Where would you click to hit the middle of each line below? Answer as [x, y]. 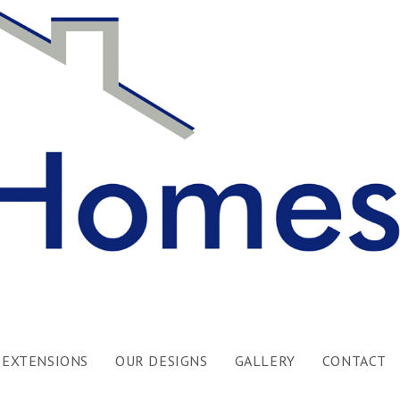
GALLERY [265, 361]
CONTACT [354, 361]
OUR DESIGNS [161, 361]
